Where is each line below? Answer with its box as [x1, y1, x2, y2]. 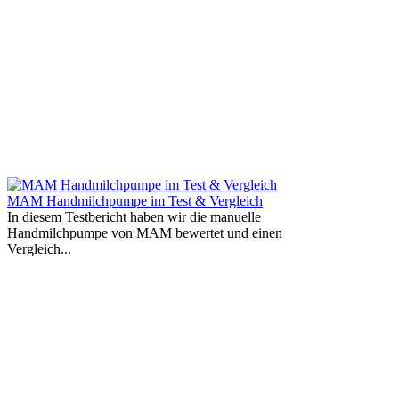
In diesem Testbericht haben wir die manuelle [7, 208, 261, 224]
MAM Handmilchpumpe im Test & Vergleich [7, 192, 263, 208]
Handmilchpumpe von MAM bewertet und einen [7, 224, 282, 240]
